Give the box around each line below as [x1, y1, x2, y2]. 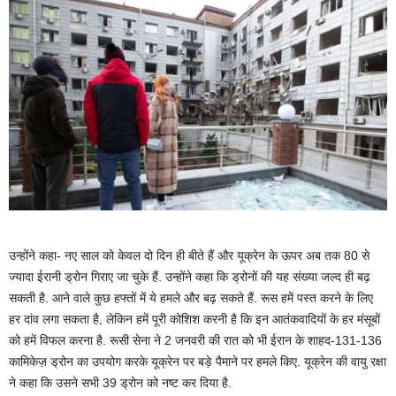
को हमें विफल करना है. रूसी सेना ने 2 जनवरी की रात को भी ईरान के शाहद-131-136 [9, 333, 382, 348]
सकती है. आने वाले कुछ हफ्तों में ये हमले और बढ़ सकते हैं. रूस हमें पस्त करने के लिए [9, 291, 373, 306]
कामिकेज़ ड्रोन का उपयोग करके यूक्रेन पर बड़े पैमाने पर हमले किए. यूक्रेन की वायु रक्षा [9, 354, 386, 369]
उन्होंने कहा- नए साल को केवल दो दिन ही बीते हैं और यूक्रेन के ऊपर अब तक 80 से [9, 248, 369, 263]
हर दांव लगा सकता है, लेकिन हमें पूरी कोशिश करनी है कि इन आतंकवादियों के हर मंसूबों [9, 312, 380, 327]
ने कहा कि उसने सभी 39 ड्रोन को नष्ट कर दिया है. [9, 376, 232, 391]
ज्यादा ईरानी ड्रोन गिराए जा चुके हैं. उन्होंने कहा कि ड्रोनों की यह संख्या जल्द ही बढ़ [9, 270, 370, 285]
